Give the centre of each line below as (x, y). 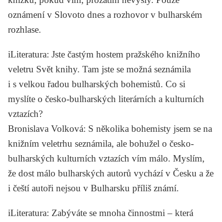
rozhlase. (25, 29)
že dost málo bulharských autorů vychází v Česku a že (111, 173)
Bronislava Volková (46, 128)
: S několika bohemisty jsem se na (148, 128)
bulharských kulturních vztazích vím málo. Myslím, (106, 158)
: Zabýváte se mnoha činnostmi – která (120, 213)
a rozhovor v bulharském (153, 14)
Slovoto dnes (80, 14)
